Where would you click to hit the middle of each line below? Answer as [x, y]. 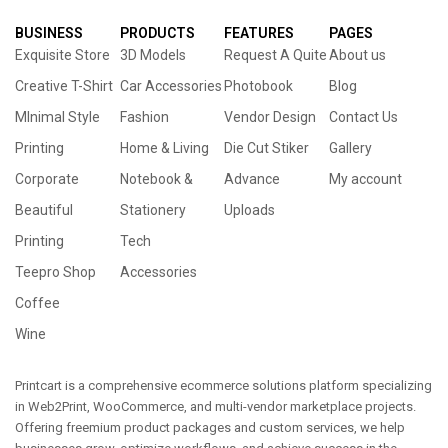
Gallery [350, 147]
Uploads [249, 209]
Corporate [47, 178]
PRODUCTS [157, 32]
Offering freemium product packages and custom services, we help [210, 427]
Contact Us [363, 116]
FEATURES [259, 32]
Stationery [152, 209]
